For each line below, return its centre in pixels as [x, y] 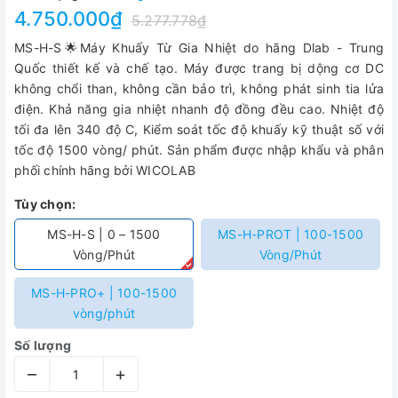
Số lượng [43, 345]
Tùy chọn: [45, 204]
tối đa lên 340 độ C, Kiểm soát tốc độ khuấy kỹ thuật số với [199, 129]
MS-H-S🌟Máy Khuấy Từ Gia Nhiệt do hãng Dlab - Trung [199, 48]
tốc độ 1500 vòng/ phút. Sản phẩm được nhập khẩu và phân [199, 150]
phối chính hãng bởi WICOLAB [105, 170]
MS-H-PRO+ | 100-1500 [104, 293]
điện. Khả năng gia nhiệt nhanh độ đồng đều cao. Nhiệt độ [199, 109]
